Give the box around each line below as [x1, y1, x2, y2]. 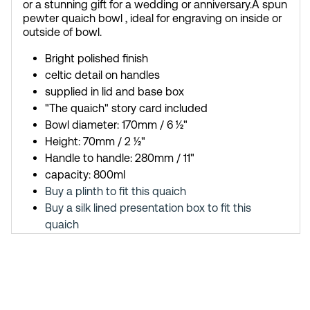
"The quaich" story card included [45, 102, 208, 116]
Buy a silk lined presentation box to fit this [45, 201, 251, 215]
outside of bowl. [23, 26, 102, 39]
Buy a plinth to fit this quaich [45, 185, 186, 199]
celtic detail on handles [45, 69, 160, 82]
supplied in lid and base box [45, 85, 184, 99]
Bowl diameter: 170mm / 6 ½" [45, 118, 188, 132]
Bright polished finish [45, 52, 148, 66]
